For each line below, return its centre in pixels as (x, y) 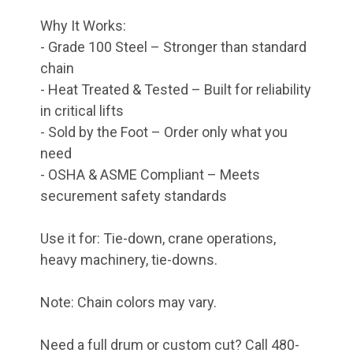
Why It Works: (83, 26)
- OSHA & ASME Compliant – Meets (150, 175)
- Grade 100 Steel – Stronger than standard (173, 47)
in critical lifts (82, 111)
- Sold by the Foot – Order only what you (164, 132)
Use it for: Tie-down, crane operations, (158, 239)
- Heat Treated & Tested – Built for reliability (176, 90)
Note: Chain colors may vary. (128, 303)
